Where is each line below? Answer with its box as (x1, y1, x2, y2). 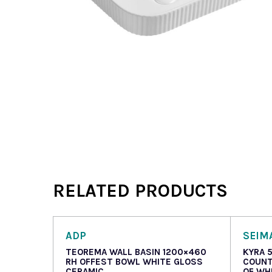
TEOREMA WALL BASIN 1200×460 (66, 246, 206, 258)
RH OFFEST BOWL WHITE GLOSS (66, 256, 203, 268)
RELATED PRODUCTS (53, 179, 228, 202)
